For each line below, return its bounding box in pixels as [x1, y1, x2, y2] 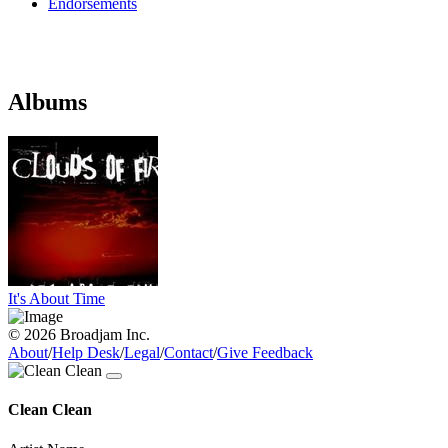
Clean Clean [8, 401, 92, 419]
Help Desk [52, 344, 120, 362]
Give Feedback [217, 344, 313, 362]
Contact [164, 344, 213, 362]
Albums [8, 89, 87, 116]
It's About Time [8, 290, 105, 308]
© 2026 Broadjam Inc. [8, 326, 150, 344]
